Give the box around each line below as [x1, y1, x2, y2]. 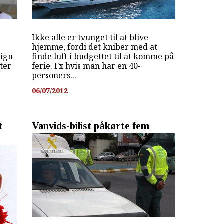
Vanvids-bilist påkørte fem [31, 120, 149, 132]
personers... [31, 70, 76, 81]
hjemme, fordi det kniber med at [31, 41, 157, 53]
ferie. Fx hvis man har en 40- [31, 60, 141, 72]
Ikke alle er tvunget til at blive [31, 32, 148, 43]
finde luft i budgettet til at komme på [31, 51, 174, 62]
